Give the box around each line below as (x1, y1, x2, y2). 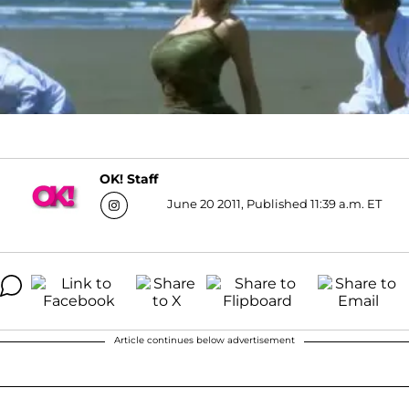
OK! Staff (100, 171, 158, 188)
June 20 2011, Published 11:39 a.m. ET (167, 195, 382, 211)
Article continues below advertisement (114, 333, 295, 346)
